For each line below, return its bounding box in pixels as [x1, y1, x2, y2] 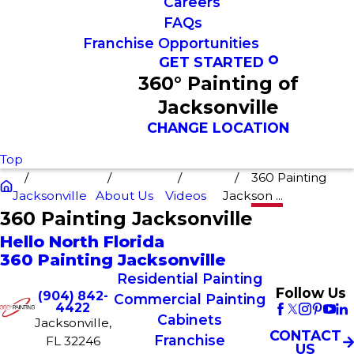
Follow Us [276, 284, 347, 301]
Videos [165, 187, 207, 203]
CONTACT [269, 327, 342, 345]
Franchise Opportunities [82, 35, 259, 51]
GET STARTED [159, 54, 265, 70]
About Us [95, 187, 153, 203]
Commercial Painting [114, 290, 266, 307]
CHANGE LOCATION [147, 119, 290, 136]
